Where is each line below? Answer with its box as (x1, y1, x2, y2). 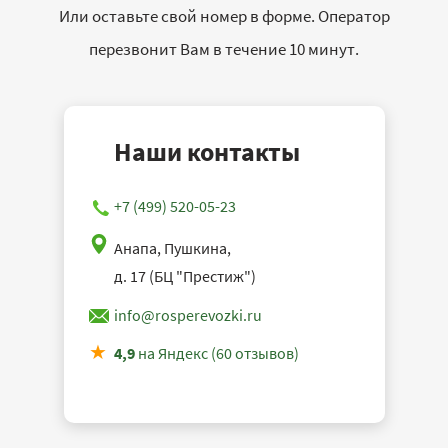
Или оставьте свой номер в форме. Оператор (58, 5, 390, 28)
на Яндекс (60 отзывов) (134, 343, 299, 364)
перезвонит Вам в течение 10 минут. (89, 38, 359, 61)
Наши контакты (113, 135, 300, 169)
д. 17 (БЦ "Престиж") (113, 266, 256, 287)
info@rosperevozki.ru (113, 305, 262, 326)
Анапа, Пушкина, (113, 238, 231, 259)
